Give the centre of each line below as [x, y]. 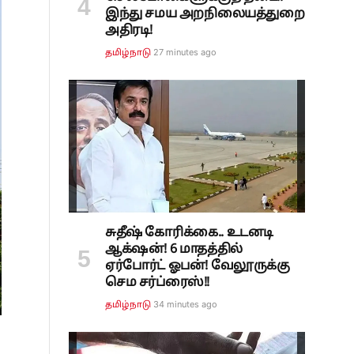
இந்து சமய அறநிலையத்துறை [205, 14]
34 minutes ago [186, 304]
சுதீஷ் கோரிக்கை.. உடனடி [189, 233]
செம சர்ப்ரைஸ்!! [157, 282]
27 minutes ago [185, 52]
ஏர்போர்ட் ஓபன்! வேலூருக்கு [198, 266]
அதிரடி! [129, 30]
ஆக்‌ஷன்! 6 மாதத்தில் [174, 249]
